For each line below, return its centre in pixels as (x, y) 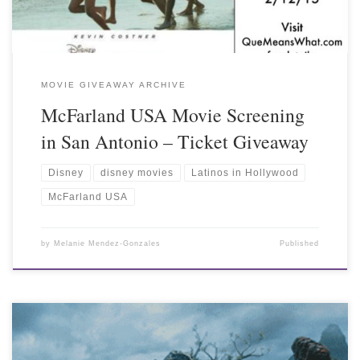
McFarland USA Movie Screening (172, 115)
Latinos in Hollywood (245, 173)
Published (300, 244)
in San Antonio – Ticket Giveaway (174, 141)
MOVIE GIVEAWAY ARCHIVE (113, 84)
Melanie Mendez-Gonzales (107, 244)
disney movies (137, 173)
